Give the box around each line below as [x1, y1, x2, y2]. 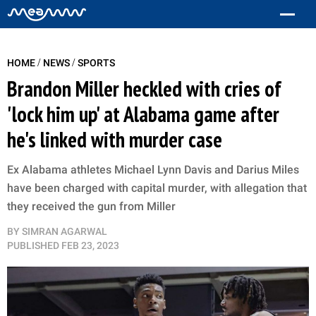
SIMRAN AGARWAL [22, 226, 107, 237]
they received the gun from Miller [7, 200, 176, 213]
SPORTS [78, 57, 115, 68]
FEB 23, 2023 [61, 240, 119, 251]
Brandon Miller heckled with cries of [7, 75, 281, 102]
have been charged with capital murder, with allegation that [7, 181, 307, 195]
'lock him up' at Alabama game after [7, 100, 279, 128]
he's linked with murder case [7, 126, 222, 153]
